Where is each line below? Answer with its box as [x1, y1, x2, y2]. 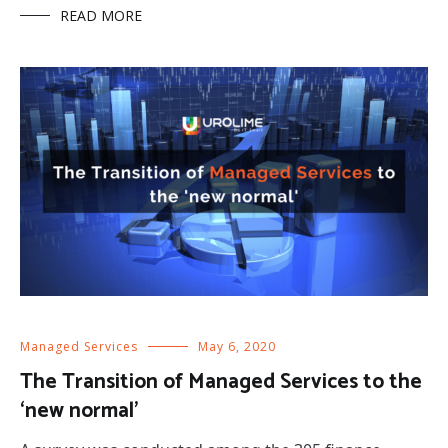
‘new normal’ [20, 394, 138, 429]
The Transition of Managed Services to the [20, 365, 422, 400]
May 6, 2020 [198, 338, 276, 356]
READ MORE [60, 5, 142, 25]
